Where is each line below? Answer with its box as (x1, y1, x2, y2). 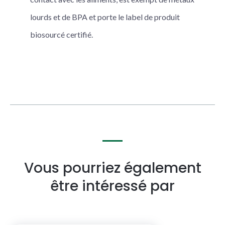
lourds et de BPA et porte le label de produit (30, 12, 180, 22)
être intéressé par (50, 176, 175, 196)
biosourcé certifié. (30, 30, 93, 39)
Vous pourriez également (24, 158, 201, 178)
